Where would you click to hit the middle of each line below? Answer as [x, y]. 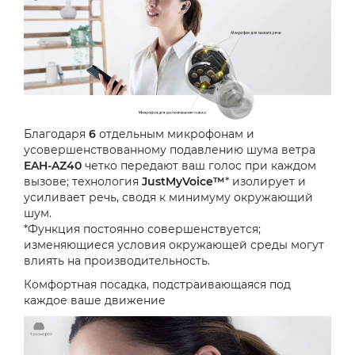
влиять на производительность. [117, 261]
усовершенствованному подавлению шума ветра [170, 150]
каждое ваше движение [95, 301]
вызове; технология [83, 182]
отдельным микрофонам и [177, 134]
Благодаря [56, 134]
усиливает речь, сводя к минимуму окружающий [168, 198]
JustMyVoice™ [183, 182]
